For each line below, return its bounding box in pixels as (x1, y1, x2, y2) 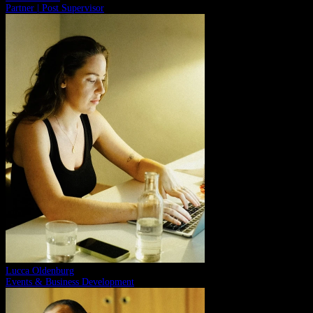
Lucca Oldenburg (6, 265, 74, 276)
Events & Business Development (6, 277, 134, 287)
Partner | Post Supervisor (6, 3, 104, 13)
